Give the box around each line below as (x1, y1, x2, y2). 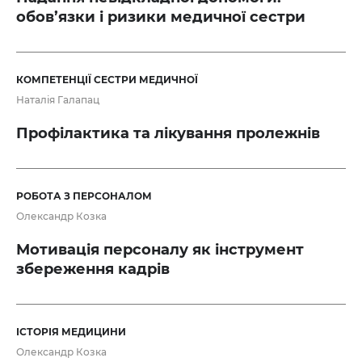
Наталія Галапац (16, 94, 99, 107)
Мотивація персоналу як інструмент (16, 241, 304, 259)
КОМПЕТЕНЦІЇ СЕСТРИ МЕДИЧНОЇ (16, 74, 198, 86)
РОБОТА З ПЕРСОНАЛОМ (16, 190, 152, 203)
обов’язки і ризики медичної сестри (16, 8, 305, 27)
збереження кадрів (16, 260, 170, 279)
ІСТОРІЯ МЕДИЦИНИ (16, 326, 126, 339)
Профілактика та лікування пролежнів (16, 124, 320, 143)
